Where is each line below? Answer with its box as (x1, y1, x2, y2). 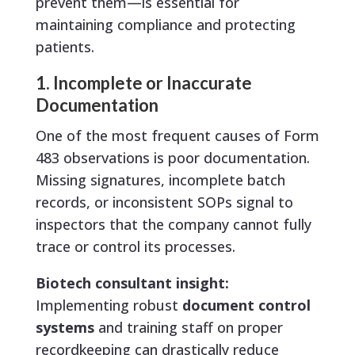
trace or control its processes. (35, 237, 235, 257)
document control (181, 296, 311, 315)
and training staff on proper (94, 318, 283, 338)
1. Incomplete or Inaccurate (35, 72, 252, 94)
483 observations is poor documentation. (35, 148, 310, 168)
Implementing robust (35, 296, 182, 315)
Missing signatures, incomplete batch (35, 170, 285, 190)
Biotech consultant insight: (35, 273, 229, 293)
